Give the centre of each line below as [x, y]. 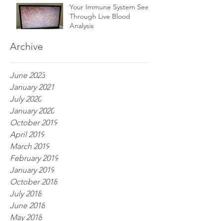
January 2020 [32, 110]
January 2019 [32, 170]
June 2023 [27, 75]
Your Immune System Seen [111, 7]
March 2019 [30, 146]
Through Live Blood [100, 16]
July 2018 [26, 193]
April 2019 [27, 134]
